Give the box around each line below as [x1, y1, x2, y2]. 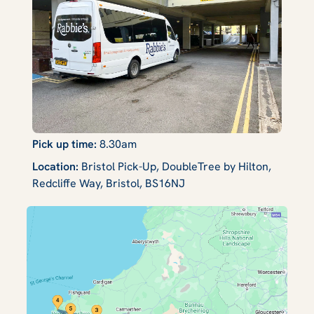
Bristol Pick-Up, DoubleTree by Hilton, [81, 159, 271, 175]
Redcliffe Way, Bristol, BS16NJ [32, 176, 185, 191]
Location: [32, 159, 81, 175]
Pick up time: [32, 137, 100, 152]
